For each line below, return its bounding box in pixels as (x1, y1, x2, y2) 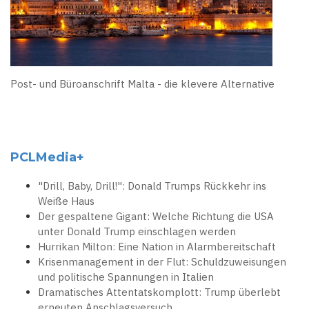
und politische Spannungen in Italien (38, 270, 214, 284)
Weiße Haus (38, 195, 94, 208)
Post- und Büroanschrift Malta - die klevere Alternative (10, 77, 275, 91)
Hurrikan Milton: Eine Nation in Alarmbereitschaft (38, 240, 276, 254)
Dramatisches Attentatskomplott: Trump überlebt (38, 286, 281, 299)
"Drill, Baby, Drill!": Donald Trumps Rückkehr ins (38, 179, 266, 193)
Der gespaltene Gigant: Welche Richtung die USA (38, 210, 274, 223)
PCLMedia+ (10, 150, 84, 166)
